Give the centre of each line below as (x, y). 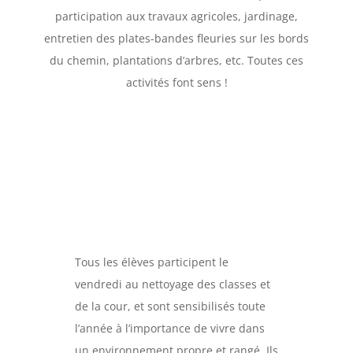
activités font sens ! (176, 83)
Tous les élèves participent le (151, 262)
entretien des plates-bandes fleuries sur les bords (176, 39)
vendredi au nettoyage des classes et (172, 284)
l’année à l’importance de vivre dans (169, 329)
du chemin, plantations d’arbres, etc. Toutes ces (176, 61)
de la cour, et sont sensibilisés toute (170, 307)
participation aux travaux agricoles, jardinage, (176, 17)
